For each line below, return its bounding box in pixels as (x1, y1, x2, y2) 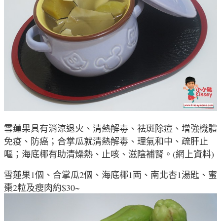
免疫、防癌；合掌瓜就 (4, 135, 93, 147)
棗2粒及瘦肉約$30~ (4, 181, 80, 193)
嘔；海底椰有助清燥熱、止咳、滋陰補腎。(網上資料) (4, 147, 214, 160)
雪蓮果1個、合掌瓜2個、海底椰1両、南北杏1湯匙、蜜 (4, 168, 217, 181)
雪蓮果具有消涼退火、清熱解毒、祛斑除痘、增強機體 (4, 122, 217, 134)
